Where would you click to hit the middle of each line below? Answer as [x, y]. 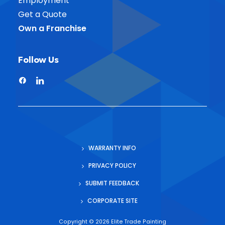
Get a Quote [42, 14]
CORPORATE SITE [112, 200]
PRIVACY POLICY [112, 165]
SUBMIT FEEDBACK [112, 183]
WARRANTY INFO [112, 148]
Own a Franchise [52, 28]
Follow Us [38, 60]
